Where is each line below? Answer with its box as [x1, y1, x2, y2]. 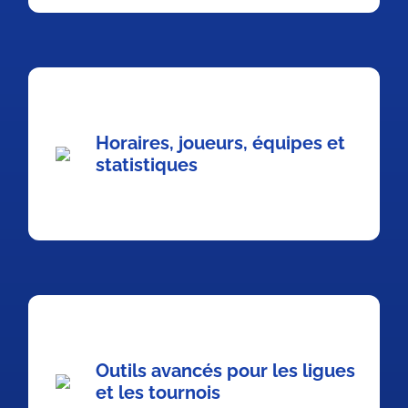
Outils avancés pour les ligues [96, 360, 355, 382]
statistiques [96, 154, 198, 176]
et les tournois [96, 382, 220, 403]
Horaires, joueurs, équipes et [96, 132, 345, 154]
